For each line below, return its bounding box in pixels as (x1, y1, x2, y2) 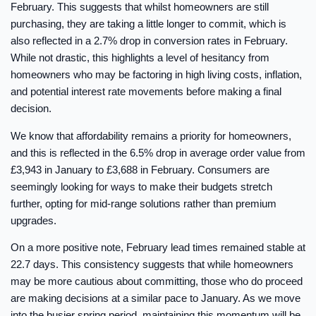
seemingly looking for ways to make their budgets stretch (11, 180, 272, 193)
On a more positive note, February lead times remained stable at (11, 241, 305, 254)
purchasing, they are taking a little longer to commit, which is (11, 18, 286, 30)
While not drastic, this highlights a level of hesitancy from (11, 51, 269, 64)
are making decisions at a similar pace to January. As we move (11, 292, 300, 305)
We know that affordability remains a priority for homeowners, (11, 129, 291, 142)
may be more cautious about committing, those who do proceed (11, 275, 303, 288)
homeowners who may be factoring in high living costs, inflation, (11, 68, 302, 81)
